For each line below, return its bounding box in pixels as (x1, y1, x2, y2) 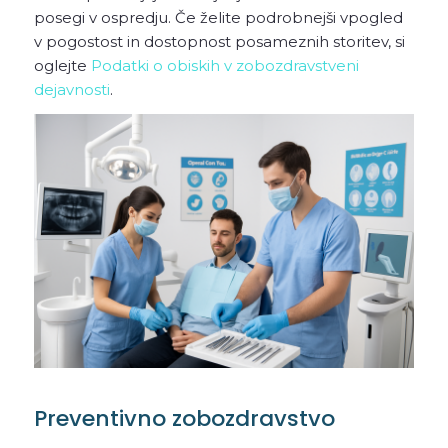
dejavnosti (33, 79, 110, 99)
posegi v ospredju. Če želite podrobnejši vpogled (33, 7, 403, 27)
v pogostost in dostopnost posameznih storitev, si (33, 31, 405, 51)
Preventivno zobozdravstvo (33, 403, 335, 435)
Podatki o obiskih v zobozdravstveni (90, 55, 359, 75)
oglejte (33, 55, 91, 75)
